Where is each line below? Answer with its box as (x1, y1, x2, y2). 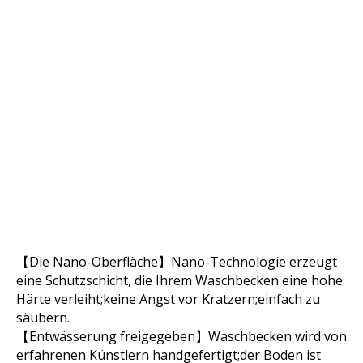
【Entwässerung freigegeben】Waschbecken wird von (16, 327, 347, 346)
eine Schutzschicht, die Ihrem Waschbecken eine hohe (16, 271, 343, 290)
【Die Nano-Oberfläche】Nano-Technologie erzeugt (16, 253, 337, 271)
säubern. (16, 309, 70, 327)
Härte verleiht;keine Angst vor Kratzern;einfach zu (16, 290, 320, 309)
